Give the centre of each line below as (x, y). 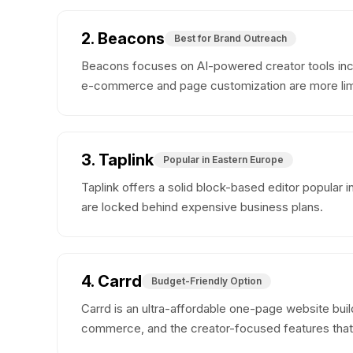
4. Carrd (111, 282)
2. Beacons (123, 39)
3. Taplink (117, 160)
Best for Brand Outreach (230, 39)
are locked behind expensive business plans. (202, 207)
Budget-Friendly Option (206, 281)
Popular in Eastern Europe (223, 160)
